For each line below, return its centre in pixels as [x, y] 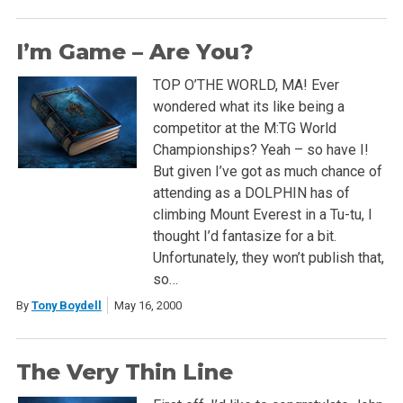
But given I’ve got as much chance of [267, 172]
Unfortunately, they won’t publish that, [268, 258]
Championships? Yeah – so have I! [260, 150]
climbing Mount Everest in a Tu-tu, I [262, 215]
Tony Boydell [66, 306]
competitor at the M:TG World [244, 129]
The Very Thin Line [124, 372]
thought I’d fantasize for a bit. [244, 237]
